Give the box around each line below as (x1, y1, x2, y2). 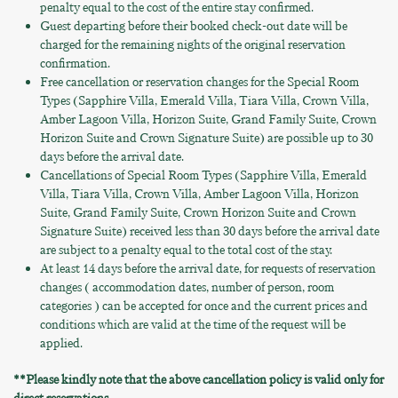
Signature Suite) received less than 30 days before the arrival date (40, 223, 379, 240)
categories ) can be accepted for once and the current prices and (40, 298, 368, 314)
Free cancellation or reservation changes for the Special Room (40, 74, 359, 91)
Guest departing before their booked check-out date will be (40, 18, 347, 35)
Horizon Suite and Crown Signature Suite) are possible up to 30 (40, 130, 373, 147)
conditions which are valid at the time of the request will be (40, 316, 346, 333)
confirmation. (40, 55, 110, 72)
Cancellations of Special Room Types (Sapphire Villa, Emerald (40, 167, 367, 184)
